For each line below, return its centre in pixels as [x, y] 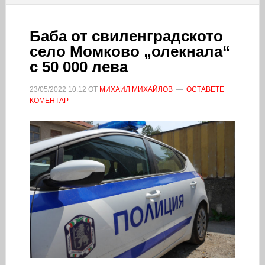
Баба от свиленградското [126, 36]
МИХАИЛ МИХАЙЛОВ [136, 89]
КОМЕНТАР [49, 100]
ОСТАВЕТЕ [205, 89]
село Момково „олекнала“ [130, 51]
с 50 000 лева [78, 67]
